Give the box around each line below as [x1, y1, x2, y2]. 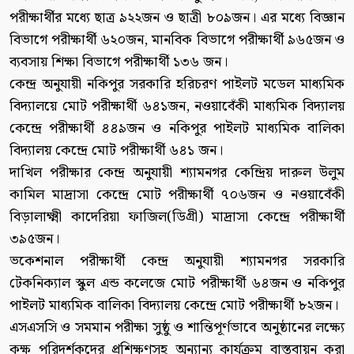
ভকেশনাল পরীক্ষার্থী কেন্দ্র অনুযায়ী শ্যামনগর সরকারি [9, 250, 345, 273]
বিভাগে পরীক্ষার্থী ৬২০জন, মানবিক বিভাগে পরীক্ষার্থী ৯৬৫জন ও [9, 28, 345, 52]
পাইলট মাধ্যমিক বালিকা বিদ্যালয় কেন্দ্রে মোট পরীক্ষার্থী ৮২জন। [9, 294, 338, 318]
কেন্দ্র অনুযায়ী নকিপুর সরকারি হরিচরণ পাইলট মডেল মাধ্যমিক [9, 73, 345, 96]
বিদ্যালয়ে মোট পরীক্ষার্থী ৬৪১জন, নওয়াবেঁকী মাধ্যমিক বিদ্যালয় [9, 95, 345, 119]
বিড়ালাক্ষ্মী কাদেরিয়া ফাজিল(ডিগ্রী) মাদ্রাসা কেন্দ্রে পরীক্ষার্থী [9, 205, 345, 229]
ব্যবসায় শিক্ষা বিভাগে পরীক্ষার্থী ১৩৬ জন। [9, 51, 228, 74]
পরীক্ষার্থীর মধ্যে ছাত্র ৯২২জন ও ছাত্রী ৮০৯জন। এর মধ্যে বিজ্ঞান [9, 6, 345, 30]
